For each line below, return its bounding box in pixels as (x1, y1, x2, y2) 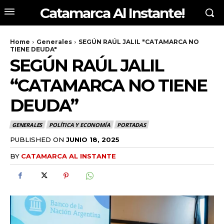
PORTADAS (117, 121, 146, 129)
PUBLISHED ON (10, 135, 64, 143)
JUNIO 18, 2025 (66, 135, 119, 143)
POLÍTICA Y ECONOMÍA (49, 121, 110, 129)
